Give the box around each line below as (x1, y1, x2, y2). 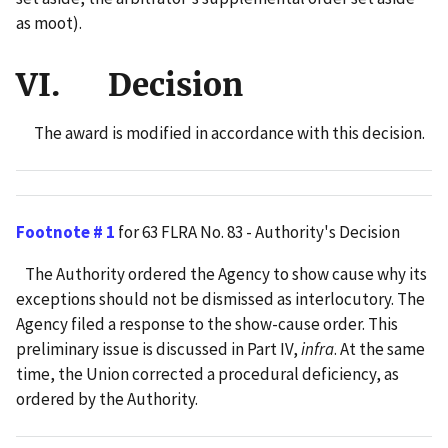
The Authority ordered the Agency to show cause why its (16, 262, 427, 285)
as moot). (16, 11, 82, 34)
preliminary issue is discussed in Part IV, (16, 337, 301, 360)
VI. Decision (16, 64, 243, 105)
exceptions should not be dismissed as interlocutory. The (16, 287, 425, 310)
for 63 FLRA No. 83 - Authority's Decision (115, 220, 400, 243)
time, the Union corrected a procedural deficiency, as (16, 362, 399, 385)
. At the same (334, 337, 425, 360)
